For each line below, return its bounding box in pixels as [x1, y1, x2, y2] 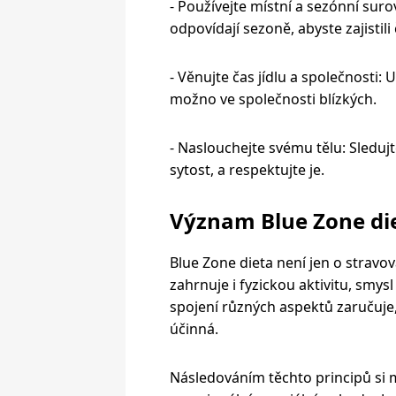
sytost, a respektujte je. [170, 159, 324, 179]
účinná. [170, 318, 222, 339]
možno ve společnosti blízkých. [170, 88, 377, 109]
